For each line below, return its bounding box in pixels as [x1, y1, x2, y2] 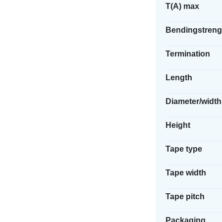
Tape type [165, 145, 202, 153]
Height [165, 121, 190, 129]
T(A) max [165, 2, 199, 10]
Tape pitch [165, 192, 205, 201]
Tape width [165, 168, 206, 177]
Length [165, 73, 192, 82]
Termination [165, 50, 210, 58]
